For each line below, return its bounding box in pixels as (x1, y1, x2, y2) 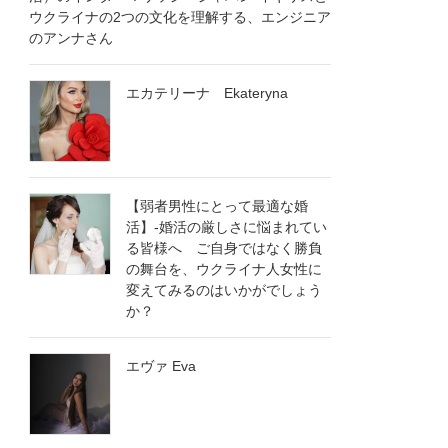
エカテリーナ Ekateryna (126, 85, 289, 102)
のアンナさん (29, 30, 114, 47)
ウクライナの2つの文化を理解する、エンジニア (29, 9, 332, 26)
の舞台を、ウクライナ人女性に (126, 261, 323, 278)
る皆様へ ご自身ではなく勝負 (126, 240, 323, 257)
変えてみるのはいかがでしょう (126, 282, 323, 299)
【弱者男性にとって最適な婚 (126, 198, 309, 215)
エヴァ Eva (126, 358, 197, 375)
